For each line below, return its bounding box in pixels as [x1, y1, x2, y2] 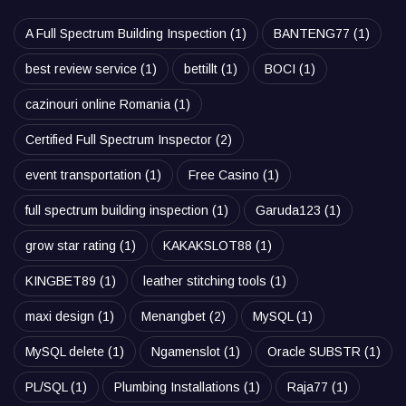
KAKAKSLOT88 [163, 237, 252, 253]
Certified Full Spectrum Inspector [25, 131, 212, 147]
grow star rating [25, 237, 116, 253]
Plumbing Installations [114, 379, 240, 394]
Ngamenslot [151, 343, 220, 359]
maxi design [25, 308, 94, 324]
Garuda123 [256, 202, 321, 217]
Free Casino [188, 167, 259, 182]
